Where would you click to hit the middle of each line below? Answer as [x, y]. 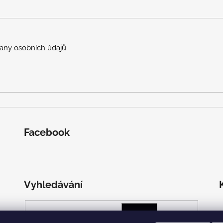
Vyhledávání [53, 185]
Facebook [47, 133]
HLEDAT [157, 217]
